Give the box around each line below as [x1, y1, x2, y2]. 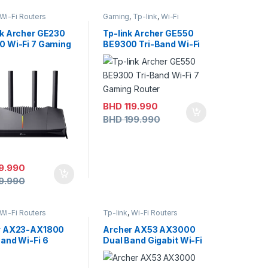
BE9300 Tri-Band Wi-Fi [103, 38, 200, 49]
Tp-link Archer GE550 [103, 28, 194, 38]
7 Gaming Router [103, 49, 174, 60]
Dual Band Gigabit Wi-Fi [103, 234, 202, 245]
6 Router [103, 245, 140, 256]
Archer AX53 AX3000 [103, 224, 196, 234]
